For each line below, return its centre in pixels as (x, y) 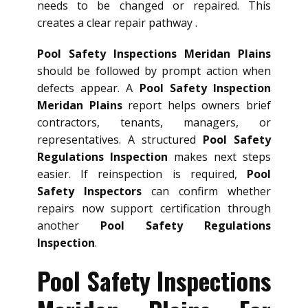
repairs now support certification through (154, 209)
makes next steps (219, 157)
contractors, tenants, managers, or (154, 123)
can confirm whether (206, 191)
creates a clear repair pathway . (117, 23)
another (69, 226)
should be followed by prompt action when (154, 71)
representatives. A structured (120, 140)
